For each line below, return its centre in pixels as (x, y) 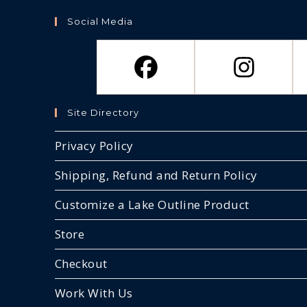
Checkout (81, 263)
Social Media (100, 21)
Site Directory (103, 112)
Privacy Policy (94, 146)
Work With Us (94, 293)
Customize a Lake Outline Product (152, 205)
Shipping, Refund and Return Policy (156, 175)
